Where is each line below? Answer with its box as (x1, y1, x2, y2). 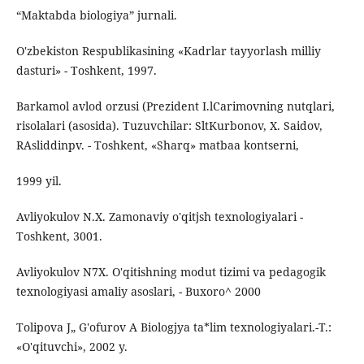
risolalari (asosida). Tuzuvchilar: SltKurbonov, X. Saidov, (15, 118, 323, 134)
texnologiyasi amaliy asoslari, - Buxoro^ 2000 (15, 284, 261, 300)
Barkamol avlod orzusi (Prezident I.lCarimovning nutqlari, (15, 98, 335, 115)
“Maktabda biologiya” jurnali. (15, 7, 177, 24)
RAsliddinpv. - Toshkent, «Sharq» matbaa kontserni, (15, 137, 299, 154)
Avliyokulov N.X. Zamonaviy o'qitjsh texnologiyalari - (15, 209, 303, 225)
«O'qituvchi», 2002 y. (15, 339, 128, 355)
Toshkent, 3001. (15, 228, 102, 245)
